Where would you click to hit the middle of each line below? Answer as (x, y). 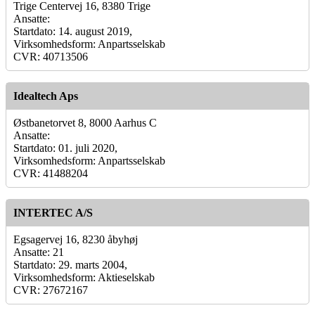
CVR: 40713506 (51, 56)
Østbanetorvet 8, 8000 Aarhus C (85, 122)
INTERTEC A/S (53, 212)
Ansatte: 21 (39, 252)
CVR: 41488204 (51, 173)
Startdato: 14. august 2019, (73, 31)
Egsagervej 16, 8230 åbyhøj (76, 239)
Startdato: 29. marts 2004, (70, 264)
